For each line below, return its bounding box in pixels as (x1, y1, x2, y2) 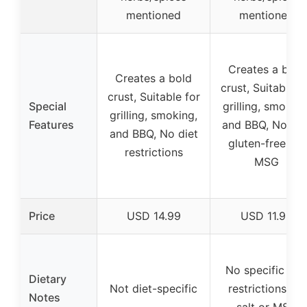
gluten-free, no (228, 136, 305, 151)
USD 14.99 (126, 209, 181, 223)
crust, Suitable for (107, 90, 200, 104)
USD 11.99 (241, 209, 293, 223)
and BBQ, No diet (109, 127, 198, 141)
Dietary (29, 272, 66, 286)
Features (29, 118, 74, 132)
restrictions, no (228, 282, 306, 296)
